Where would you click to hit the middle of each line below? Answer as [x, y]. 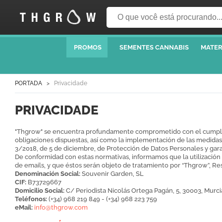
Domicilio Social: [40, 191]
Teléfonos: [31, 199]
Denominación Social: [48, 174]
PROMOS [87, 48]
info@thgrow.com [61, 208]
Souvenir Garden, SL [112, 174]
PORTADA [28, 83]
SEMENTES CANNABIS [154, 48]
